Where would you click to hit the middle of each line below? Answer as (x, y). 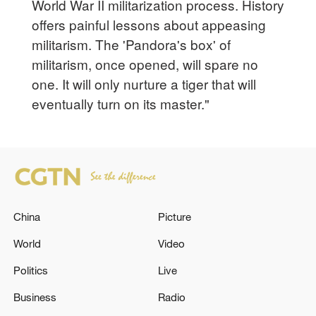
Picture (175, 216)
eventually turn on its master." (121, 103)
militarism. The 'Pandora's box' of (132, 44)
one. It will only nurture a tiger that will (144, 83)
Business (35, 297)
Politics (31, 271)
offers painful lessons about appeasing (149, 24)
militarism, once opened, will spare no (145, 63)
